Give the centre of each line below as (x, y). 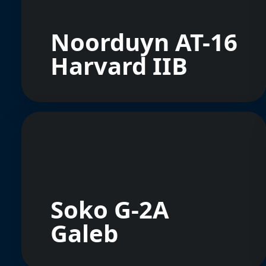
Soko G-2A (110, 209)
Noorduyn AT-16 (144, 42)
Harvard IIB (119, 66)
